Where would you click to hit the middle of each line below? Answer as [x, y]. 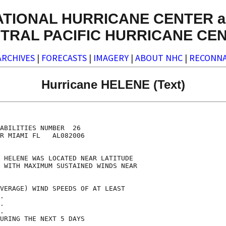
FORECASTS [64, 58]
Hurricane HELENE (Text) [113, 84]
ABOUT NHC [159, 58]
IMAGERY [111, 58]
